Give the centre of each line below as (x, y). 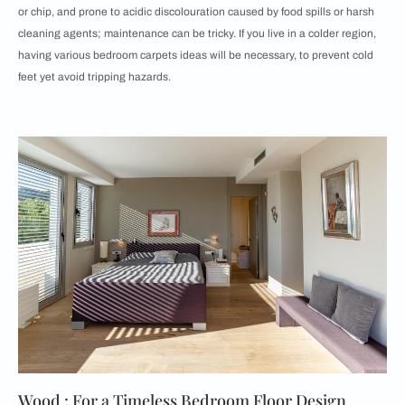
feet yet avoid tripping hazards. (94, 77)
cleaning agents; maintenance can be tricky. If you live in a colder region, (197, 34)
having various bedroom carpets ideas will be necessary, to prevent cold (196, 56)
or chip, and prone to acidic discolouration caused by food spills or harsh (196, 12)
